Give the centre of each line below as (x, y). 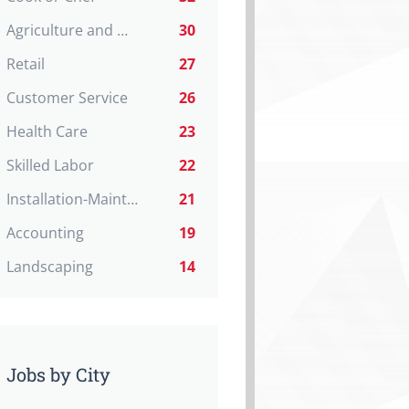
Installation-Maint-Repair (132, 199)
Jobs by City (58, 374)
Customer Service (67, 98)
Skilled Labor (50, 165)
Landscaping (50, 267)
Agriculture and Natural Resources (122, 30)
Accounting (45, 233)
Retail (26, 64)
